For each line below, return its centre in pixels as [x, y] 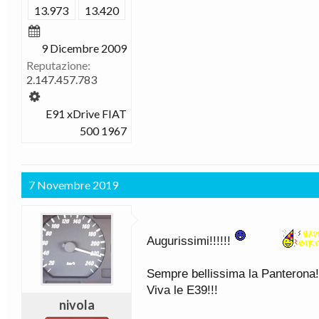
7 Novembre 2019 [73, 185]
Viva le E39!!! [182, 290]
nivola [77, 305]
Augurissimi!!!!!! [189, 241]
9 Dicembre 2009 [84, 48]
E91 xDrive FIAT [86, 114]
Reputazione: [58, 65]
